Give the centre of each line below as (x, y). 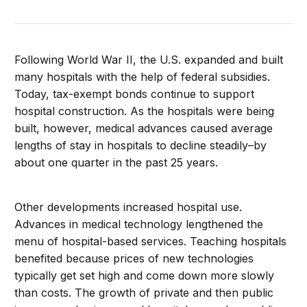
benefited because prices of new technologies (134, 258)
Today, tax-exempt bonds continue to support (135, 94)
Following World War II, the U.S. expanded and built (149, 60)
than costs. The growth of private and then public (144, 293)
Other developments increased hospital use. (128, 207)
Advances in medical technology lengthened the (139, 224)
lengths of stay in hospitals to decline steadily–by (141, 145)
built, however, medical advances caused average (144, 128)
